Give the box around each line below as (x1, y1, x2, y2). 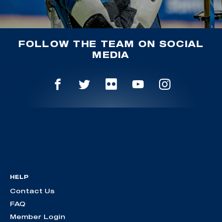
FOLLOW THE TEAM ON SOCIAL (18, 38, 204, 49)
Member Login (10, 213, 65, 221)
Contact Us (10, 187, 55, 195)
